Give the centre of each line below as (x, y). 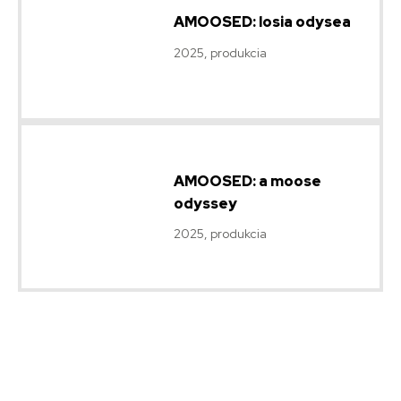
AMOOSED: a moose (247, 181)
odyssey (205, 203)
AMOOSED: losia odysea (262, 22)
